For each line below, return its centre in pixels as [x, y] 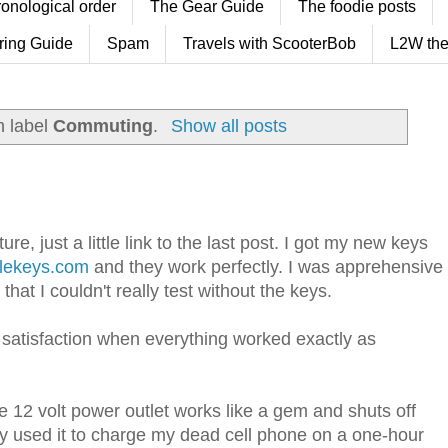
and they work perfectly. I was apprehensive [266, 267]
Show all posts [228, 125]
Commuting [103, 125]
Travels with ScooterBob [269, 43]
